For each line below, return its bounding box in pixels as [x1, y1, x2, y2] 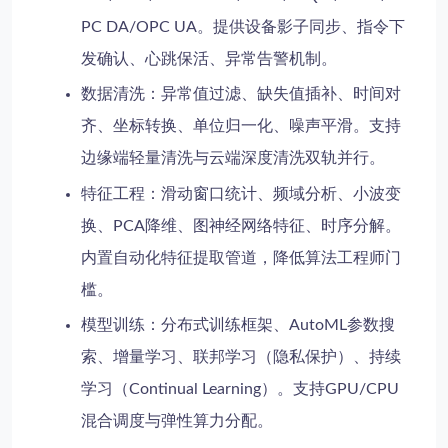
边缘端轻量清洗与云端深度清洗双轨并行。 [81, 150, 386, 167]
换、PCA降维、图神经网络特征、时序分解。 [81, 217, 402, 234]
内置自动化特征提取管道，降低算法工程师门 [81, 249, 402, 266]
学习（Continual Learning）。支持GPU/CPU [81, 381, 400, 398]
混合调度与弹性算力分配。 [81, 413, 274, 430]
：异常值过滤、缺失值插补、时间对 [145, 86, 402, 103]
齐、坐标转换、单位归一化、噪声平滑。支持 [81, 118, 402, 135]
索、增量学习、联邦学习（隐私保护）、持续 [81, 349, 402, 366]
